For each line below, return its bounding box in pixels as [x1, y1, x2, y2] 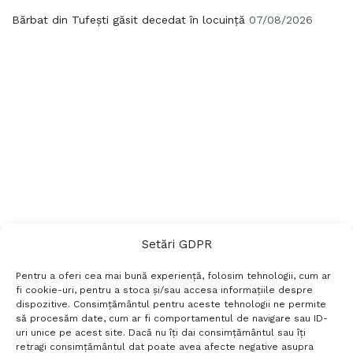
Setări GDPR [141, 237, 212, 251]
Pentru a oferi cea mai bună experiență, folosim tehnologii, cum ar [16, 270, 331, 281]
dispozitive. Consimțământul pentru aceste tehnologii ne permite [16, 299, 326, 310]
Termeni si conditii [45, 335, 137, 347]
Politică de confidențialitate [155, 335, 294, 347]
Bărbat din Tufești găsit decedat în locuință [12, 13, 245, 26]
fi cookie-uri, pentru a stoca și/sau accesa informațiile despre [16, 284, 313, 295]
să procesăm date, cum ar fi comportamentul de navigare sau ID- [16, 313, 328, 324]
